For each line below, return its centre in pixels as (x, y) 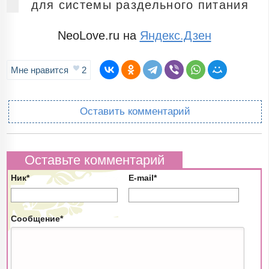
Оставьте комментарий (95, 160)
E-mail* (143, 178)
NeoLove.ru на (98, 36)
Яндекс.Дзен (175, 36)
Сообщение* (37, 219)
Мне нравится (41, 70)
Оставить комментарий (135, 112)
